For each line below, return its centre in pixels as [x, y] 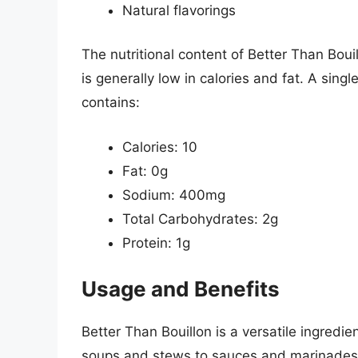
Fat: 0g [145, 171]
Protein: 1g [156, 243]
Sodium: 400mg [174, 195]
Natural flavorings [179, 10]
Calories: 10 [160, 147]
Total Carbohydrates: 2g [200, 219]
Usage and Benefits [181, 289]
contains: [111, 103]
